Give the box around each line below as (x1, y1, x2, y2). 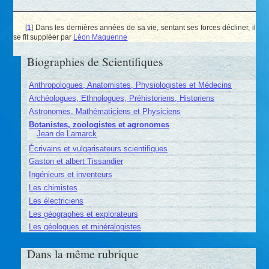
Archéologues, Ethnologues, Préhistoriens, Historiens (28, 94, 214, 103)
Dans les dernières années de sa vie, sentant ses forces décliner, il (35, 23, 256, 31)
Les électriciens (28, 196, 83, 205)
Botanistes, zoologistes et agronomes (28, 119, 169, 129)
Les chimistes (28, 183, 77, 192)
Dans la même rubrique (27, 245, 139, 261)
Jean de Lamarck (36, 129, 97, 139)
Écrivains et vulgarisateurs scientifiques (28, 144, 168, 153)
